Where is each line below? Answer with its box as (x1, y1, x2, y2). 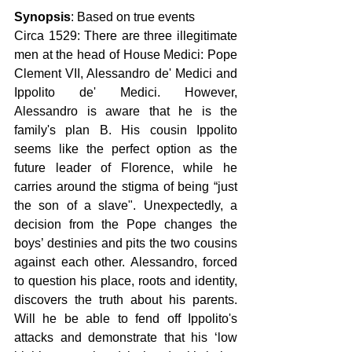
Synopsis (14, 9, 71, 24)
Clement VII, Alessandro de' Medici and (14, 66, 237, 80)
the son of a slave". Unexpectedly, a (14, 198, 237, 212)
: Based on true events (71, 9, 195, 24)
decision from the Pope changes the (14, 217, 237, 231)
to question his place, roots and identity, (14, 273, 237, 288)
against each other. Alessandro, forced (14, 255, 237, 269)
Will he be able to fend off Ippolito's (14, 311, 237, 325)
